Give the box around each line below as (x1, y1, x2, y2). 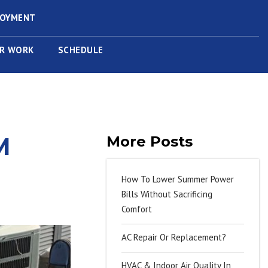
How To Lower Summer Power (121, 173, 234, 185)
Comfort (121, 203, 152, 215)
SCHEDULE (57, 44, 103, 56)
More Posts (106, 133, 193, 150)
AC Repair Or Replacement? (121, 232, 226, 243)
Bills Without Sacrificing (121, 188, 212, 200)
